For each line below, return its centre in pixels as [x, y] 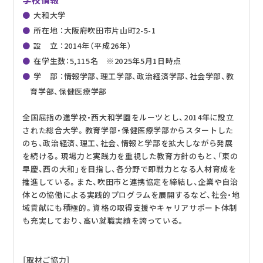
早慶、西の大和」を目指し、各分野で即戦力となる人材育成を [129, 168]
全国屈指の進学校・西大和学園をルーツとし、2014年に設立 [128, 117]
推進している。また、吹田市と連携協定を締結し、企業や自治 [130, 181]
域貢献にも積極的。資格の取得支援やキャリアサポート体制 [130, 207]
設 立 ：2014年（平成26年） [83, 45]
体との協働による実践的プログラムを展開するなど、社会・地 [131, 194]
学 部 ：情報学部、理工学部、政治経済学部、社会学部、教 [134, 76]
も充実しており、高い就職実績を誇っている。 [104, 220]
